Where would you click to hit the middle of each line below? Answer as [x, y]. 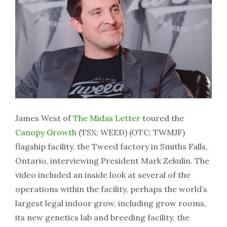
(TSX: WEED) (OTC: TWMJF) [131, 133]
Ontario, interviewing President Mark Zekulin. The [112, 161]
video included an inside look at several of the [103, 175]
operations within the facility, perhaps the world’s [111, 189]
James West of [44, 118]
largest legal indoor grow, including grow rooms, [111, 203]
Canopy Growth [46, 133]
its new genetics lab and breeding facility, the [102, 218]
